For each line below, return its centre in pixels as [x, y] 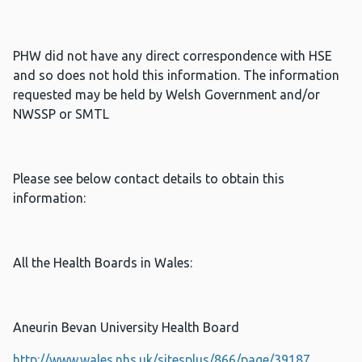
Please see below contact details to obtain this [149, 179]
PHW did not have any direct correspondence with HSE [173, 56]
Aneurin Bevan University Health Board [126, 328]
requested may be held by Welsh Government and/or [166, 95]
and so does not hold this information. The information [176, 76]
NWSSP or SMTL [61, 114]
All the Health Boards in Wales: [103, 263]
